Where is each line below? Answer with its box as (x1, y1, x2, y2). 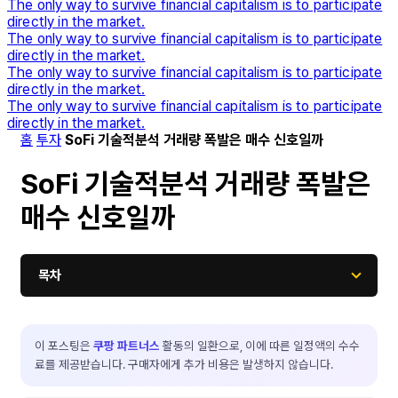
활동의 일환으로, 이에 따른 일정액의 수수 (160, 338, 360, 353)
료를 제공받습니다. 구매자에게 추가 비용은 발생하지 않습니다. (35, 356, 333, 371)
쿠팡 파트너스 (93, 338, 160, 353)
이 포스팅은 (35, 338, 93, 353)
